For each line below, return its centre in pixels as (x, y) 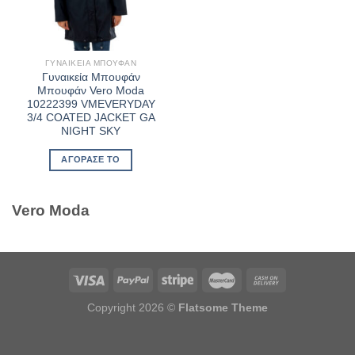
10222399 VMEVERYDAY (91, 105)
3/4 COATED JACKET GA (91, 118)
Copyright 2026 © (133, 307)
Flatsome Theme (223, 307)
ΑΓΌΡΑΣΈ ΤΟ (91, 160)
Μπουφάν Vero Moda (91, 91)
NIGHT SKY (91, 132)
